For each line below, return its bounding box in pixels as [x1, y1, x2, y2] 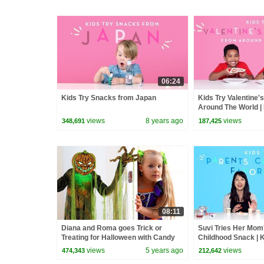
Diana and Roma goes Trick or [61, 223, 162, 232]
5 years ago [146, 246, 183, 255]
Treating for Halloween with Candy [61, 233, 175, 242]
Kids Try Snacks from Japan [61, 94, 156, 103]
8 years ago [146, 116, 183, 125]
